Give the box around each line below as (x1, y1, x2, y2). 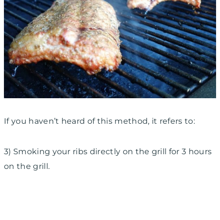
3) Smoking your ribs (4, 146, 90, 156)
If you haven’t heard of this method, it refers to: (4, 116, 195, 126)
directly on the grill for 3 (89, 146, 187, 156)
